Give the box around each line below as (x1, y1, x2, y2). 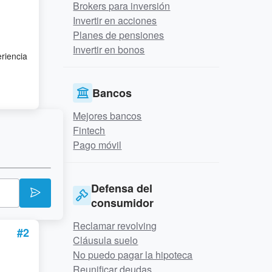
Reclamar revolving (73, 219, 157, 233)
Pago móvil (73, 138, 122, 152)
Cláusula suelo (73, 233, 138, 247)
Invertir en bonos (73, 42, 145, 56)
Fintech (73, 123, 106, 137)
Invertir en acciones (73, 13, 157, 27)
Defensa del (91, 180, 153, 196)
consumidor (91, 195, 154, 211)
